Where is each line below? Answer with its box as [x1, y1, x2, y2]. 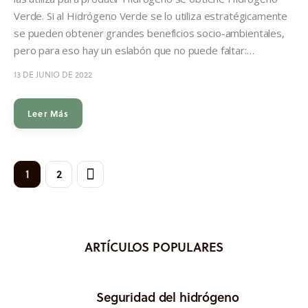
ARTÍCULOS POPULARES [85, 238, 223, 256]
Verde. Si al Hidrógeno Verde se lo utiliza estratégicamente [14, 8, 288, 23]
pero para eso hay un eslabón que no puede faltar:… [14, 43, 254, 57]
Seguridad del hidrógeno [96, 287, 239, 306]
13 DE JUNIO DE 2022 [14, 68, 92, 80]
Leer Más [27, 107, 69, 120]
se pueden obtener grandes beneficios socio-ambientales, [14, 25, 285, 40]
